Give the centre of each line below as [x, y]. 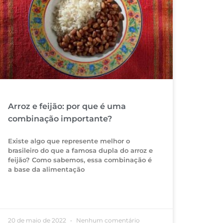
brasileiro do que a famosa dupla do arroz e [81, 151]
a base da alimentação [47, 169]
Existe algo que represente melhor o [69, 141]
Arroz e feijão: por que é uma [67, 107]
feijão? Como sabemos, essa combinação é [80, 160]
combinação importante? [60, 119]
